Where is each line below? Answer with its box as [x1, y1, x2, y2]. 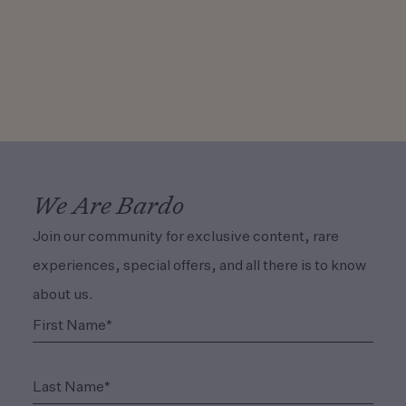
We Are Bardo [33, 196, 184, 220]
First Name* [32, 313, 111, 328]
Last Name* [32, 374, 110, 390]
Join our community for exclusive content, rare [33, 230, 339, 246]
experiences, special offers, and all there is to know [33, 259, 366, 275]
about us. [33, 288, 93, 304]
